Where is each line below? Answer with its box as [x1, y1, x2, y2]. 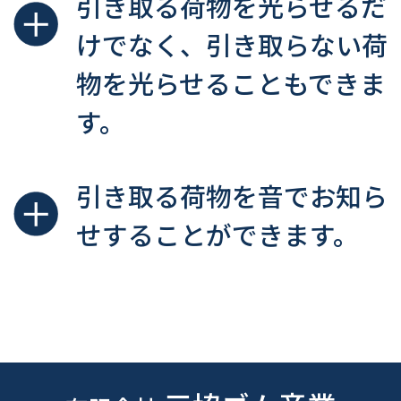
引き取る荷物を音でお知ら [76, 182, 388, 213]
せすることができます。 [76, 220, 359, 252]
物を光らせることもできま [76, 69, 386, 100]
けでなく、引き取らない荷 [76, 30, 388, 62]
